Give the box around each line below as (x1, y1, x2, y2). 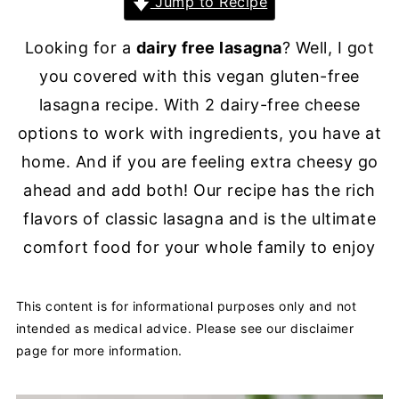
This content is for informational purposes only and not (15, 298, 357, 313)
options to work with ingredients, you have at (17, 124, 382, 142)
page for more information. (15, 343, 183, 358)
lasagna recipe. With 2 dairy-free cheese (38, 95, 361, 114)
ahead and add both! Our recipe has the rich (23, 181, 376, 199)
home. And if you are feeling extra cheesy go (20, 152, 379, 171)
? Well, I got (281, 38, 375, 57)
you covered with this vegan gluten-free (39, 67, 360, 85)
